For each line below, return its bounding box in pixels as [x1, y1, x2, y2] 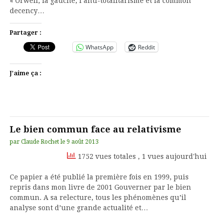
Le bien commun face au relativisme [10, 124, 181, 134]
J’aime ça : [10, 70, 42, 77]
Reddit [138, 43, 155, 51]
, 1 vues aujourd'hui [138, 152, 207, 160]
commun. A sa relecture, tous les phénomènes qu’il [10, 194, 186, 201]
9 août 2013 [66, 138, 99, 145]
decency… [10, 7, 44, 15]
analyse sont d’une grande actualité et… [10, 204, 148, 212]
